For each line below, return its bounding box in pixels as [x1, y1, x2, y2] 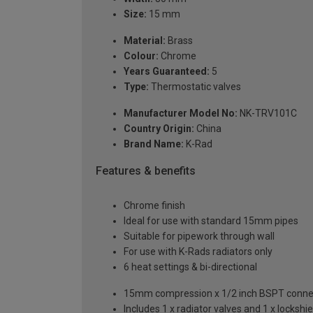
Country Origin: [124, 122, 194, 134]
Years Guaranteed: [124, 65, 210, 77]
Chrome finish [124, 200, 185, 212]
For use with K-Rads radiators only [124, 246, 272, 258]
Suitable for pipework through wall [124, 231, 275, 242]
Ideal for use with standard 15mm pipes [124, 215, 298, 227]
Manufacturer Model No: [124, 107, 238, 119]
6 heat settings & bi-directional [124, 261, 257, 273]
